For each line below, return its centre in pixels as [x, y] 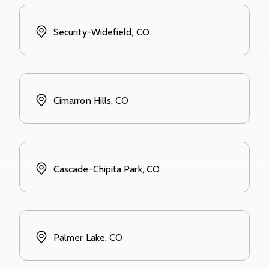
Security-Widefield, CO [101, 32]
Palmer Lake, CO [88, 237]
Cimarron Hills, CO [91, 100]
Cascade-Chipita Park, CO [107, 169]
